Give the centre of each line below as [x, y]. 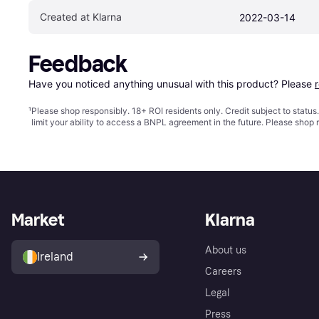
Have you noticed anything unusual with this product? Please [172, 83]
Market [38, 219]
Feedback [78, 64]
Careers [223, 271]
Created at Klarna [81, 16]
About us [226, 250]
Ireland [55, 256]
